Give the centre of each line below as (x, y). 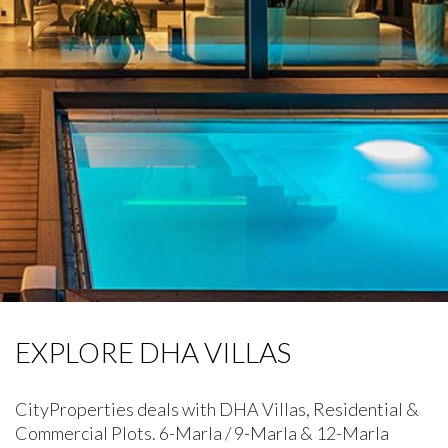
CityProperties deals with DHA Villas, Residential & (217, 409)
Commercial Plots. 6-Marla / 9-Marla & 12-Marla (202, 433)
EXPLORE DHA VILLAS (153, 352)
